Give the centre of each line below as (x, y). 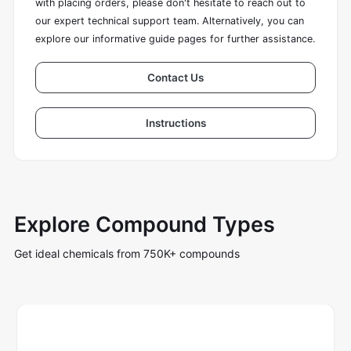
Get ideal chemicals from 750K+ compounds (127, 253)
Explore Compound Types (145, 225)
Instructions (175, 123)
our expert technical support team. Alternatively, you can (170, 21)
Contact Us (175, 78)
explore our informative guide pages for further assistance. (175, 39)
